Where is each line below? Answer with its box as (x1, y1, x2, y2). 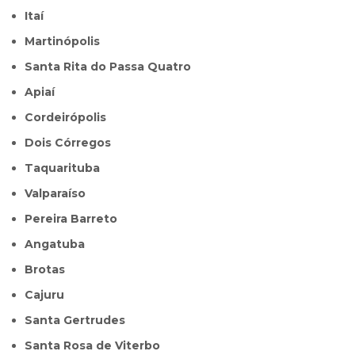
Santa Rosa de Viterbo (32, 338, 161, 353)
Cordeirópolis (33, 110, 107, 125)
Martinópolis (35, 34, 101, 49)
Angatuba (33, 237, 86, 252)
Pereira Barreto (32, 212, 118, 227)
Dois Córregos (34, 136, 112, 151)
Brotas (33, 262, 66, 277)
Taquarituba (33, 161, 101, 176)
